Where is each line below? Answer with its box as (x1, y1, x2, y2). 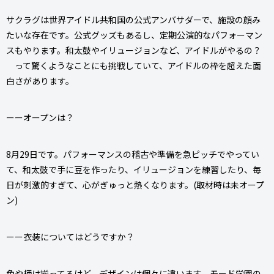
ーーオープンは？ (6, 111, 74, 124)
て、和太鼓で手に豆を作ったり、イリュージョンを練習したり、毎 (6, 163, 261, 176)
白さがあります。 (6, 74, 74, 87)
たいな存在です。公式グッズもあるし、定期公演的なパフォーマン (6, 28, 262, 41)
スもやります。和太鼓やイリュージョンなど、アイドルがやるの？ (6, 43, 261, 56)
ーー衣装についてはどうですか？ (6, 230, 135, 243)
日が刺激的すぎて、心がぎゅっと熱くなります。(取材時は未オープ (6, 178, 264, 191)
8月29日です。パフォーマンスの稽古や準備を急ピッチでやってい (6, 147, 259, 160)
